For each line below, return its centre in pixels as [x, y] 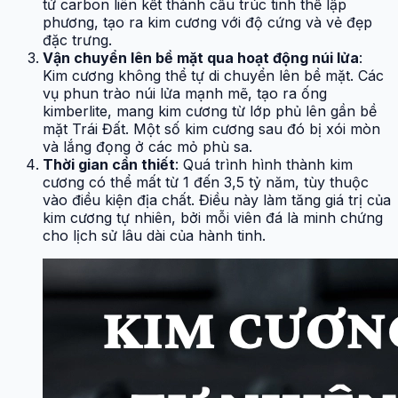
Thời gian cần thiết [109, 164]
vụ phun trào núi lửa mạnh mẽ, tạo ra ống [185, 93]
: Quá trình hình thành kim [264, 164]
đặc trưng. [77, 40]
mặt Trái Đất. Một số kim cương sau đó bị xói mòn [211, 128]
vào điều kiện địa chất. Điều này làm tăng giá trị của [217, 199]
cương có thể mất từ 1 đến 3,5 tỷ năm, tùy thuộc [206, 182]
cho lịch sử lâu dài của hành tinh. [154, 235]
